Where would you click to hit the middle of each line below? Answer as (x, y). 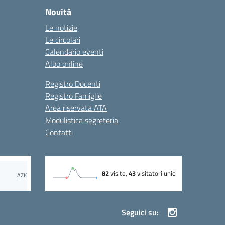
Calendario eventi (74, 52)
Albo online (64, 64)
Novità (58, 12)
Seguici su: (140, 213)
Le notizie (61, 28)
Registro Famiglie (74, 96)
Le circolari (63, 40)
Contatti (59, 132)
